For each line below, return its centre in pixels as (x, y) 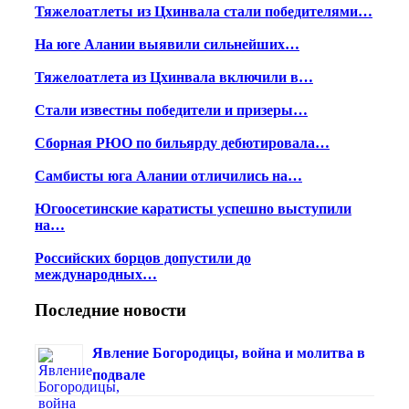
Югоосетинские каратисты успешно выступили (193, 209)
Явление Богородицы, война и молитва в (229, 352)
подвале (119, 374)
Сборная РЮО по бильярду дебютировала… (182, 143)
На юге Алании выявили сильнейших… (167, 45)
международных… (96, 275)
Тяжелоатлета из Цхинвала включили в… (174, 78)
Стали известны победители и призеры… (171, 110)
